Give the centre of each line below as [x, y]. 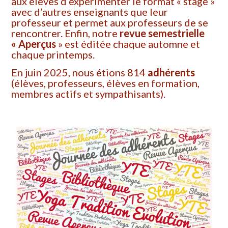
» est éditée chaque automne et [128, 44]
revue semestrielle [162, 33]
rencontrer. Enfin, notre [66, 33]
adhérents [170, 73]
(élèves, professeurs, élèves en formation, [106, 83]
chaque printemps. [53, 55]
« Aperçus [34, 44]
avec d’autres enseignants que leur [90, 12]
